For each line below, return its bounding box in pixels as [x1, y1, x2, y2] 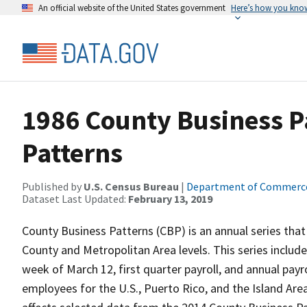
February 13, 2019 [128, 192, 212, 206]
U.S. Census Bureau [84, 180, 179, 193]
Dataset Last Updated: [22, 192, 128, 206]
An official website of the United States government [38, 2, 225, 13]
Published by [22, 180, 84, 193]
